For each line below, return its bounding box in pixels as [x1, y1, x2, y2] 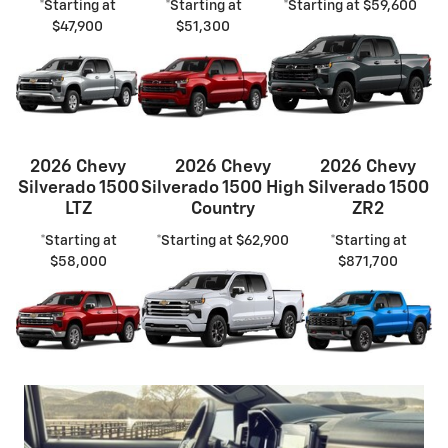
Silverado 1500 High [140, 179, 305, 198]
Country [190, 200, 255, 219]
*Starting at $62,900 [156, 233, 290, 248]
